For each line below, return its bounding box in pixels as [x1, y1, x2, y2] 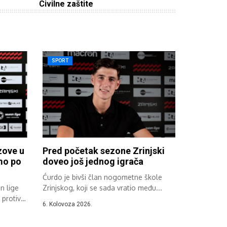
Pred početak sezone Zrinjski [42, 145, 165, 156]
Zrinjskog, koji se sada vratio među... [42, 183, 162, 192]
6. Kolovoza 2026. [42, 200, 92, 208]
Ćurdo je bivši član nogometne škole [42, 172, 162, 181]
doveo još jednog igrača [42, 156, 143, 167]
